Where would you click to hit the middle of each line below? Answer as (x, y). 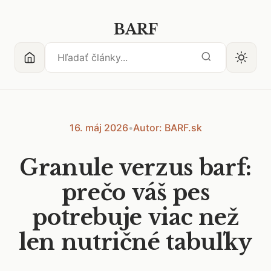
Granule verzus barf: (135, 168)
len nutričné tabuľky (135, 242)
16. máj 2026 (99, 128)
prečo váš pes (135, 193)
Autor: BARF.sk (167, 128)
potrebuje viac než (135, 217)
